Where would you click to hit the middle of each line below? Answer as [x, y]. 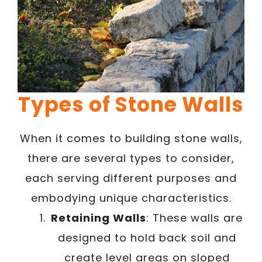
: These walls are [194, 218]
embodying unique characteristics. [131, 198]
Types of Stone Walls [131, 104]
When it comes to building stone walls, [131, 138]
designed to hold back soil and [147, 237]
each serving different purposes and [131, 178]
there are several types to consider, [131, 158]
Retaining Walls [99, 218]
